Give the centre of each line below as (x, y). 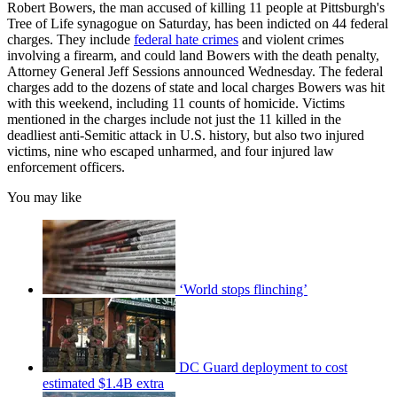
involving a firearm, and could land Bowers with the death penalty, (193, 55)
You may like (44, 197)
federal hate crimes (186, 39)
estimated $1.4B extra (103, 383)
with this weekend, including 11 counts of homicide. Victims (176, 103)
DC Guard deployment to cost (263, 367)
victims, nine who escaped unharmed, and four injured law (171, 151)
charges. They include (70, 39)
